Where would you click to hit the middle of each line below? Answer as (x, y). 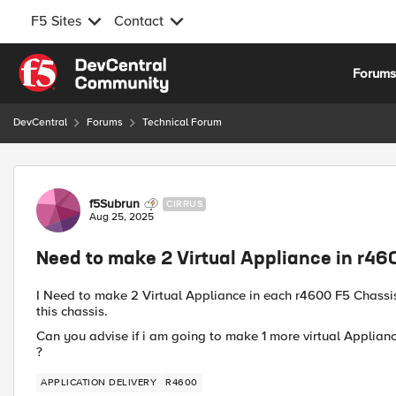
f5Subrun (114, 204)
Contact (139, 21)
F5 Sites (56, 21)
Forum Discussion (107, 175)
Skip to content (76, 64)
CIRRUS (184, 204)
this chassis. (72, 311)
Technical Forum (182, 122)
